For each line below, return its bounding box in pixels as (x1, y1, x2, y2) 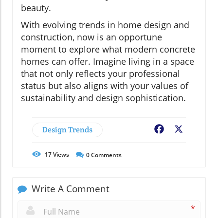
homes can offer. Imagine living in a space (21, 55, 194, 68)
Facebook (165, 125, 200, 136)
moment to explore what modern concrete (21, 43, 195, 55)
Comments (90, 151, 122, 160)
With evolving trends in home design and (21, 19, 189, 31)
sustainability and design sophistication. (21, 92, 186, 104)
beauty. (21, 2, 51, 14)
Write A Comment (29, 182, 109, 196)
